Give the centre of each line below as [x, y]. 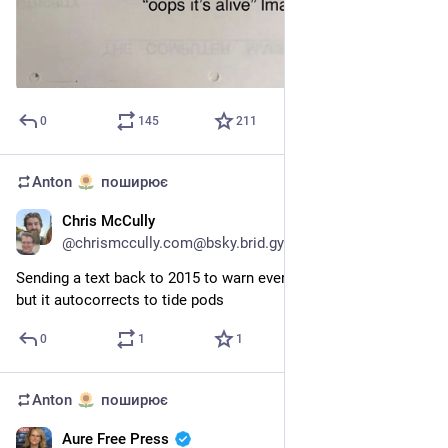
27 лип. [406, 223]
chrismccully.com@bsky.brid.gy [179, 243]
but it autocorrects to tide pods [120, 300]
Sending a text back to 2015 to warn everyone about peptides [218, 278]
